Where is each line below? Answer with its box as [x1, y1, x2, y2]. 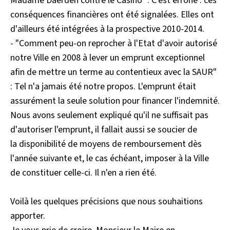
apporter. [10, 209, 45, 222]
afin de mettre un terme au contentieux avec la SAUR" [10, 66, 217, 79]
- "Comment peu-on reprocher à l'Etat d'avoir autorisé [10, 37, 217, 50]
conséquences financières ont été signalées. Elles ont [10, 8, 214, 21]
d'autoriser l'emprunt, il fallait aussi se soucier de [10, 123, 197, 136]
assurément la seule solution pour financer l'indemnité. [10, 94, 220, 107]
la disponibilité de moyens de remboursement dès [10, 138, 202, 150]
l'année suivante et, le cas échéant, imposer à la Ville [10, 152, 209, 165]
